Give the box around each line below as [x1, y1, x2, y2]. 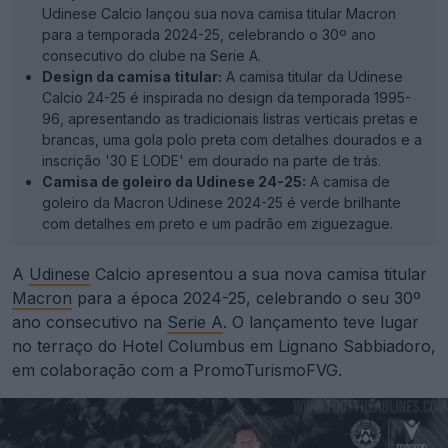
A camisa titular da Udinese [222, 68, 403, 85]
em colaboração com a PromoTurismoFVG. [12, 360, 342, 380]
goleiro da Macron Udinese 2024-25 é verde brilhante [42, 194, 401, 211]
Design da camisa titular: [42, 68, 222, 85]
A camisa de [306, 173, 390, 190]
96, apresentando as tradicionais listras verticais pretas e [42, 110, 418, 127]
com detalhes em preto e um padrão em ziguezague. [42, 215, 393, 232]
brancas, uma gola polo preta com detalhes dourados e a [42, 131, 422, 148]
